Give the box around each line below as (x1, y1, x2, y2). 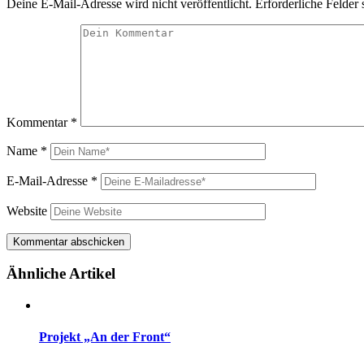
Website (6, 203, 47, 218)
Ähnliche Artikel (6, 265, 115, 283)
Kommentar (6, 115, 71, 129)
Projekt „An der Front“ (39, 330, 171, 344)
